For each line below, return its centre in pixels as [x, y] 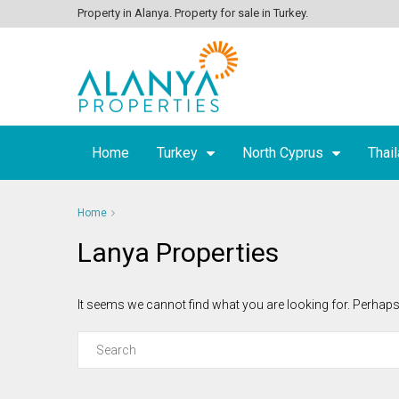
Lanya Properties [178, 252]
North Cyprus [283, 153]
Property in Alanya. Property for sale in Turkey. [193, 13]
